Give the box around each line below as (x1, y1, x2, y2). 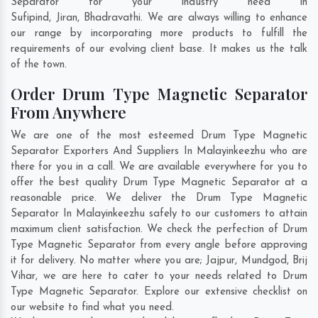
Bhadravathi (84, 13, 141, 24)
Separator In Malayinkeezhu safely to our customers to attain (11, 209, 307, 220)
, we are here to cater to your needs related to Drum (35, 271, 307, 283)
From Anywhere (11, 102, 126, 124)
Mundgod (241, 256, 287, 267)
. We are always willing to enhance (141, 13, 307, 24)
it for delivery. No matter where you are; (11, 256, 207, 267)
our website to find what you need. (11, 302, 174, 314)
